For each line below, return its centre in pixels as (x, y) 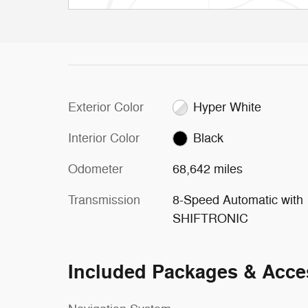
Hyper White (228, 107)
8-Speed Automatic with (238, 200)
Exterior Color (106, 107)
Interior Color (104, 138)
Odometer (96, 169)
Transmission (104, 200)
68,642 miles (207, 169)
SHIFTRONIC (210, 218)
